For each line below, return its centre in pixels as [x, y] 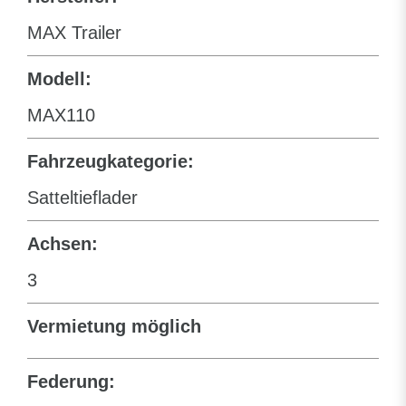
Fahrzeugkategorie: [111, 161]
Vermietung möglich [114, 326]
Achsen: [63, 243]
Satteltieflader [82, 197]
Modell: [59, 78]
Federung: [71, 381]
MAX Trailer [74, 32]
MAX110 [61, 115]
